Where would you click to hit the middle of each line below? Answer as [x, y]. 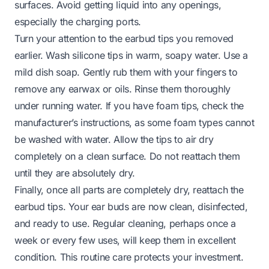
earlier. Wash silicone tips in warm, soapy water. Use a [131, 56]
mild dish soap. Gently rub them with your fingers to [126, 72]
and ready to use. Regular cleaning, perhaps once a [125, 224]
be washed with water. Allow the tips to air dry [114, 140]
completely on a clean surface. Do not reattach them [127, 156]
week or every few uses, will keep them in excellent [125, 240]
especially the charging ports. [78, 22]
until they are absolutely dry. [75, 173]
